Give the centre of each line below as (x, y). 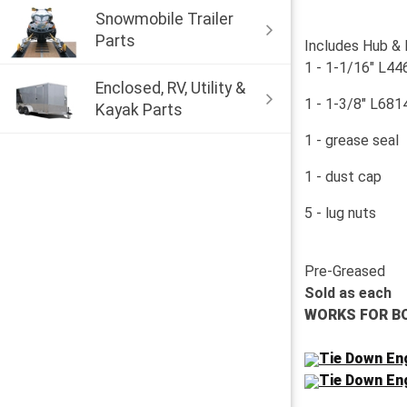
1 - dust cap (343, 177)
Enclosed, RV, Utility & (170, 88)
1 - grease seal (352, 140)
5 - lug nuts (340, 213)
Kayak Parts (139, 109)
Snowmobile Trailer (164, 19)
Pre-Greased (345, 271)
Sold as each (348, 293)
